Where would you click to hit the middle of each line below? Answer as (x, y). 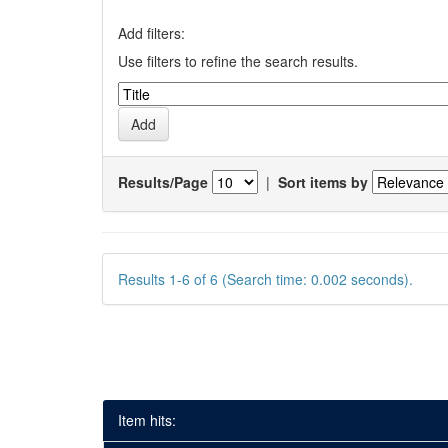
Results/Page (163, 181)
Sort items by (323, 181)
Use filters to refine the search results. (238, 61)
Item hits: (147, 420)
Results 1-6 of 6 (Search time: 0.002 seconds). (265, 279)
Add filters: (151, 33)
